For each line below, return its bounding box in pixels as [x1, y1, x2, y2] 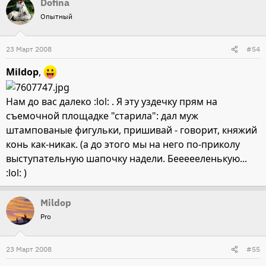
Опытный [40, 12, 72, 21]
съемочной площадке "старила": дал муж [6, 109, 198, 123]
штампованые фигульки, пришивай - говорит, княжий [6, 123, 257, 137]
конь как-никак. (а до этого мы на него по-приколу [6, 138, 240, 151]
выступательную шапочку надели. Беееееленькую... [6, 152, 247, 166]
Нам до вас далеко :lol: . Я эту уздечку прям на [6, 95, 217, 109]
